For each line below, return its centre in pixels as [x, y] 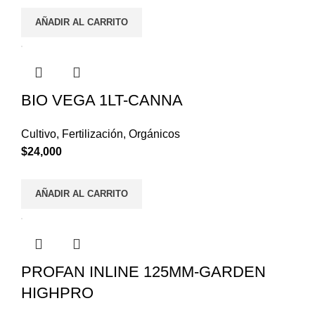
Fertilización [92, 134]
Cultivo [39, 134]
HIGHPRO [57, 292]
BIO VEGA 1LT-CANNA [102, 100]
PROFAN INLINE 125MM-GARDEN [143, 271]
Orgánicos [154, 134]
